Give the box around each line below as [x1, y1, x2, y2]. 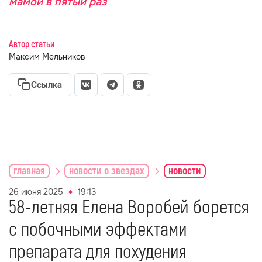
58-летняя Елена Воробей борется [9, 196, 249, 219]
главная [13, 164, 45, 178]
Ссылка [31, 80, 62, 90]
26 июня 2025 [9, 187, 63, 197]
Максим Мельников [9, 51, 85, 62]
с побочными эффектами [9, 218, 187, 242]
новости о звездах [69, 164, 144, 178]
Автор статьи [9, 39, 54, 50]
